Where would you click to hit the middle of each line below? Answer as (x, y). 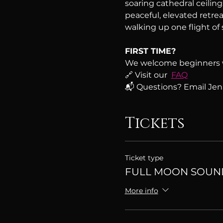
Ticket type (144, 158)
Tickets (155, 123)
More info (141, 190)
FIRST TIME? (150, 51)
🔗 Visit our (148, 75)
